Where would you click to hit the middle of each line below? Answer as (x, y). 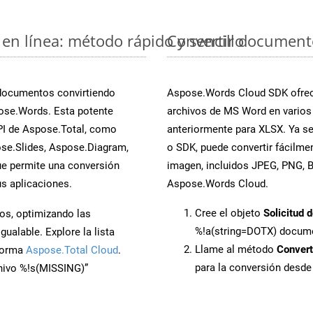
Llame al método (236, 249)
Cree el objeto (229, 213)
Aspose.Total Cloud (72, 250)
